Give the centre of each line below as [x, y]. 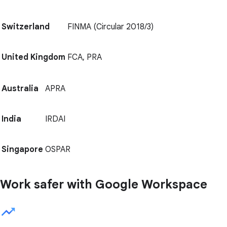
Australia [20, 89]
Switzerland [26, 27]
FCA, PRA [85, 58]
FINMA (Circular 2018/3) [110, 27]
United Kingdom [33, 58]
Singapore [22, 150]
